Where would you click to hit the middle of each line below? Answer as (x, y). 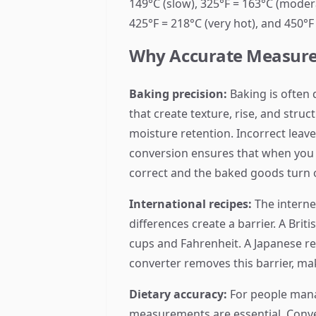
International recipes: (191, 204)
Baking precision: (178, 94)
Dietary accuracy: (178, 294)
